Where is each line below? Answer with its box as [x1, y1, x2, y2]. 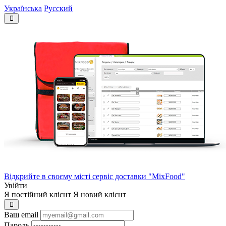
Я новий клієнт [73, 190, 126, 199]
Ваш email [4, 210, 38, 219]
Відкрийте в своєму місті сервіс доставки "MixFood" [4, 172, 185, 181]
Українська [4, 4, 42, 13]
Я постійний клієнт [4, 190, 71, 199]
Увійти [4, 181, 27, 190]
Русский [44, 4, 73, 13]
